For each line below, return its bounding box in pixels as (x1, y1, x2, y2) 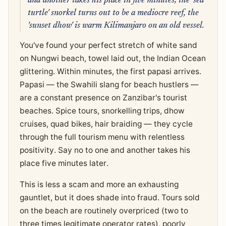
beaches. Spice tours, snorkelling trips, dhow (19, 106, 185, 116)
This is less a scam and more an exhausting (19, 180, 179, 190)
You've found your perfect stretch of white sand (19, 40, 197, 50)
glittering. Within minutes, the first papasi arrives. (19, 67, 201, 77)
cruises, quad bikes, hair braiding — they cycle (19, 119, 193, 129)
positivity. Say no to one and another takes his (19, 145, 190, 155)
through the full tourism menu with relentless (19, 132, 185, 142)
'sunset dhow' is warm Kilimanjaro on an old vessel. (27, 21, 204, 30)
